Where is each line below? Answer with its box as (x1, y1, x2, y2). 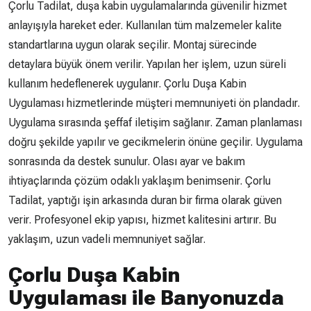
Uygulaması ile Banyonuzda (8, 285, 284, 310)
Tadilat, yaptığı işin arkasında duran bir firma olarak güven (8, 193, 282, 207)
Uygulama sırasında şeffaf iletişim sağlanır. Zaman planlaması (8, 115, 302, 129)
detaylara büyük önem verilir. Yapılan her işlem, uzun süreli (8, 57, 286, 71)
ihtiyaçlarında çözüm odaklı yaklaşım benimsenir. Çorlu (8, 174, 271, 187)
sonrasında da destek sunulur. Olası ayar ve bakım (8, 154, 245, 168)
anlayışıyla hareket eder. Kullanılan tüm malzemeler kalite (8, 18, 282, 32)
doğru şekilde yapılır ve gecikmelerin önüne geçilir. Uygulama (8, 135, 303, 149)
